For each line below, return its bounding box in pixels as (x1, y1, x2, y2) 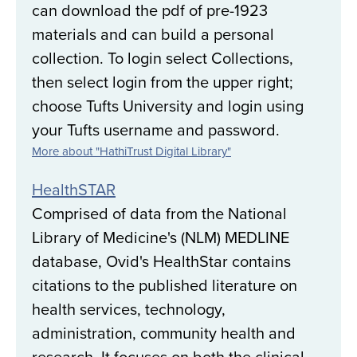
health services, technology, (32, 297, 226, 321)
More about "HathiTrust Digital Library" (32, 143, 231, 160)
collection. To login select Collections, (32, 46, 293, 70)
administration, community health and (32, 321, 296, 345)
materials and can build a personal (32, 22, 274, 46)
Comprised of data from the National (32, 202, 287, 226)
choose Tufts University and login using (32, 94, 304, 118)
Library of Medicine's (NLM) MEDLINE (32, 226, 289, 249)
